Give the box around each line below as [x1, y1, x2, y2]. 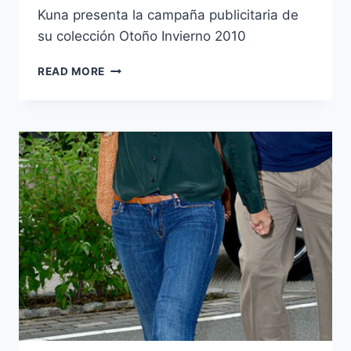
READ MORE [38, 65, 106, 78]
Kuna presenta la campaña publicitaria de [38, 7, 299, 24]
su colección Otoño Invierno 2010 [38, 28, 254, 45]
